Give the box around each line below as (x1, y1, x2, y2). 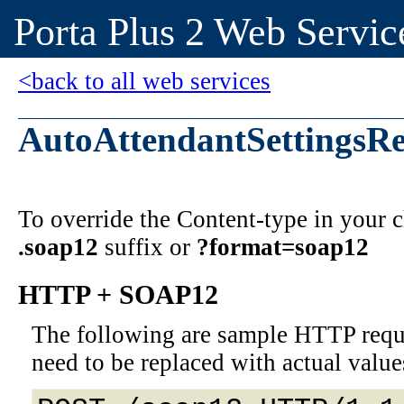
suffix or (98, 234, 197, 262)
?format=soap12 (197, 234, 369, 262)
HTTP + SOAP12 (18, 280, 218, 311)
